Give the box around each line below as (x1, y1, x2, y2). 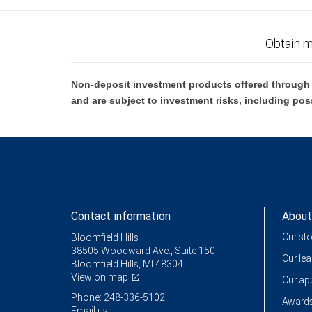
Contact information (71, 209, 171, 223)
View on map (71, 271, 128, 283)
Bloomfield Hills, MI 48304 (71, 258, 183, 270)
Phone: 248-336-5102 (71, 291, 165, 304)
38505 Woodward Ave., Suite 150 (71, 244, 215, 257)
